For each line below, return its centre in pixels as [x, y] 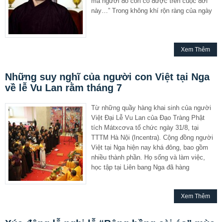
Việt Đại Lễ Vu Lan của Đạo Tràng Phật [148, 117]
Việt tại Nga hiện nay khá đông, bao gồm [150, 147]
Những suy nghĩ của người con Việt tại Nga [107, 77]
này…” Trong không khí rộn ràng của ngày [152, 10]
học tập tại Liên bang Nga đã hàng [140, 167]
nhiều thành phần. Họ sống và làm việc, [148, 157]
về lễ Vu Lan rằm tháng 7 [63, 87]
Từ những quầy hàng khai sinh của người [151, 108]
